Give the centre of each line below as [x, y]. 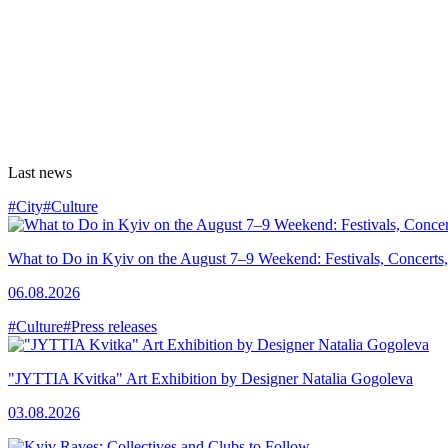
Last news [40, 173]
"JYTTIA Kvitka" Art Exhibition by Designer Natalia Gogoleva [210, 379]
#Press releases [110, 327]
